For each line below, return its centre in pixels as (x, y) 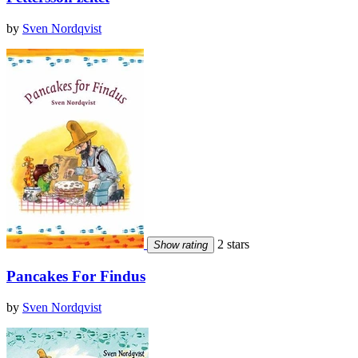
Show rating (181, 245)
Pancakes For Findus (76, 276)
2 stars (232, 244)
